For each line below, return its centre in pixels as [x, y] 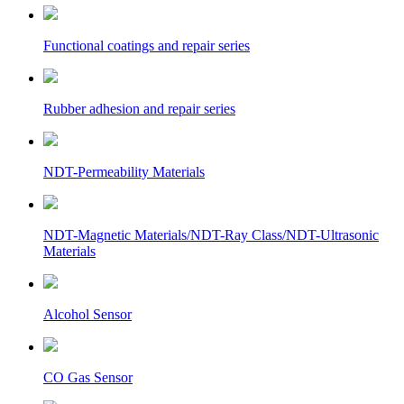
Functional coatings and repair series [147, 46]
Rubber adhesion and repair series [139, 109]
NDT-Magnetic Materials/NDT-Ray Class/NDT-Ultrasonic [211, 235]
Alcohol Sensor [87, 314]
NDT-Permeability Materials [124, 172]
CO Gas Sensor [88, 377]
